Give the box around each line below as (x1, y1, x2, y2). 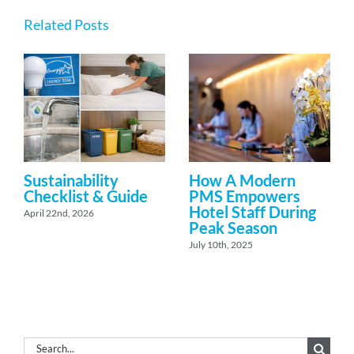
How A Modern (189, 171, 296, 190)
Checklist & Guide (24, 186, 148, 206)
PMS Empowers (189, 186, 300, 206)
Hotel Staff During (189, 202, 316, 222)
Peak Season (189, 218, 277, 238)
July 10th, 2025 (189, 239, 253, 251)
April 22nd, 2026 (24, 207, 94, 220)
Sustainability (24, 171, 119, 190)
